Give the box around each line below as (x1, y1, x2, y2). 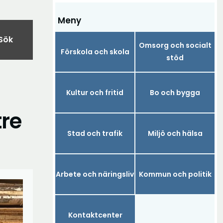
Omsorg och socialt (138, 40, 212, 50)
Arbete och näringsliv (56, 169, 134, 179)
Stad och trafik (67, 128, 122, 138)
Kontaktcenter (68, 210, 122, 220)
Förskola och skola (60, 46, 129, 57)
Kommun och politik (138, 169, 212, 179)
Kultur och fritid (66, 87, 123, 98)
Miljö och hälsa (147, 128, 203, 138)
